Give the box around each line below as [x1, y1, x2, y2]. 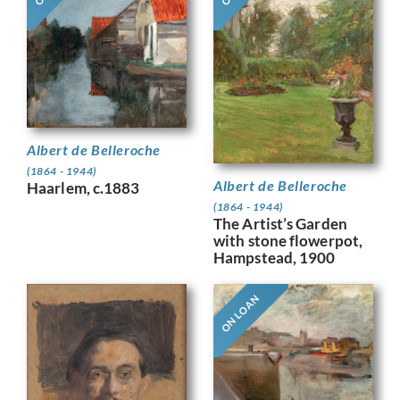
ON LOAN [218, 291, 262, 335]
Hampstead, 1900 [213, 247, 336, 267]
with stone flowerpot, [213, 230, 363, 250]
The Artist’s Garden [213, 213, 347, 233]
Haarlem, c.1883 [27, 179, 140, 198]
